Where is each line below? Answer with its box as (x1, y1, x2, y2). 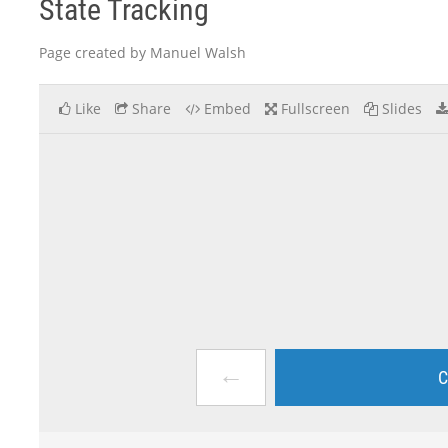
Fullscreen (281, 99, 350, 118)
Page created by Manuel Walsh (39, 43, 246, 62)
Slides (382, 99, 422, 118)
